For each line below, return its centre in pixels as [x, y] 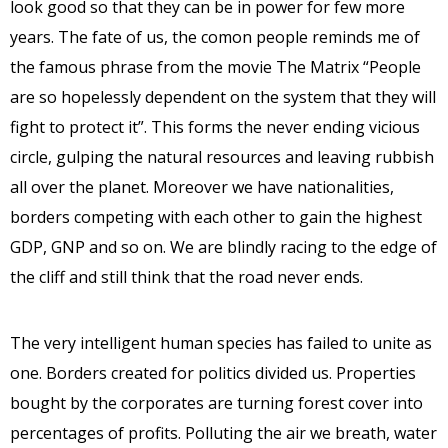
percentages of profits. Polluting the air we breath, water [223, 432]
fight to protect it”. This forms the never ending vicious [215, 126]
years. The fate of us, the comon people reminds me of [215, 36]
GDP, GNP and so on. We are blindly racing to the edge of [223, 246]
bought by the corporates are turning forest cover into [216, 402]
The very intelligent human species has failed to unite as [221, 342]
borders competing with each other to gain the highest [216, 216]
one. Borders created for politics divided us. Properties [213, 372]
